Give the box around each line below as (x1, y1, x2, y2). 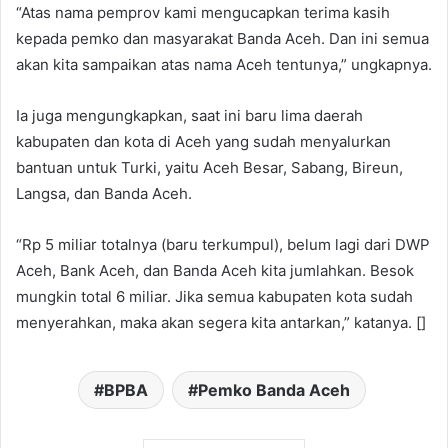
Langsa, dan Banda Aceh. (16, 183, 192, 203)
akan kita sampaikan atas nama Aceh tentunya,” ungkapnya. (16, 54, 432, 74)
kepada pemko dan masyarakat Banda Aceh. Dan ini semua (16, 28, 429, 48)
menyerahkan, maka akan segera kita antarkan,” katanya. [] (16, 312, 426, 332)
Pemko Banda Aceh (197, 379, 350, 400)
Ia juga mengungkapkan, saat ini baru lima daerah (16, 105, 363, 125)
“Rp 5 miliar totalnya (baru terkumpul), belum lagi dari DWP (16, 234, 430, 254)
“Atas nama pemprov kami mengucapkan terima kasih (16, 2, 390, 22)
